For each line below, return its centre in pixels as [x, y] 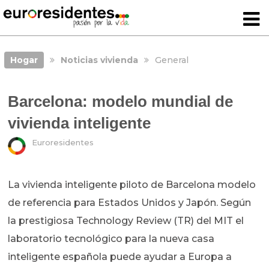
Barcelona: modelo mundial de [121, 102]
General [171, 60]
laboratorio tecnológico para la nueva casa [111, 239]
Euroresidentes [63, 143]
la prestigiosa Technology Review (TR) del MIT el [126, 221]
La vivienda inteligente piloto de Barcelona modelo [132, 185]
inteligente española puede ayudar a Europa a [120, 257]
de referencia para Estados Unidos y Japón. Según [130, 203]
